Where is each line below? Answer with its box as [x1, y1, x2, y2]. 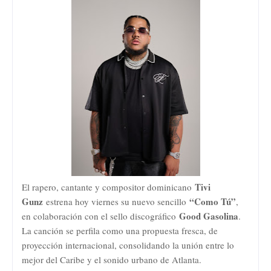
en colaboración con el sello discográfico [22, 209, 179, 222]
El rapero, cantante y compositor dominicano [22, 180, 195, 193]
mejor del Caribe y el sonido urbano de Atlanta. [22, 253, 201, 266]
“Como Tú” [189, 194, 236, 208]
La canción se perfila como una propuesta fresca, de [22, 224, 218, 237]
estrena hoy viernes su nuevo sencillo [43, 195, 189, 207]
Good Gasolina [179, 209, 238, 223]
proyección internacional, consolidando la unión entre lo [22, 238, 234, 251]
